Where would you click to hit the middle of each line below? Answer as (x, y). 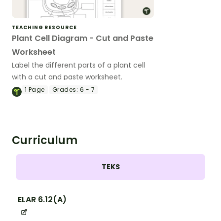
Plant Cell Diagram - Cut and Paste (83, 38)
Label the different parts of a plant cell (78, 65)
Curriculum (45, 140)
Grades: (65, 89)
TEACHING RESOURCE (44, 27)
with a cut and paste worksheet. (67, 77)
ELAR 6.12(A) (42, 199)
